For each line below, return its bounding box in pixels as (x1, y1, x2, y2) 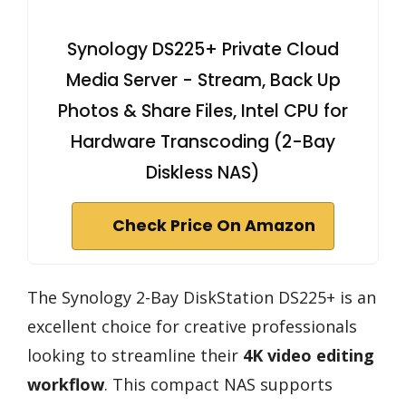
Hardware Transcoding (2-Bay (71, 129, 335, 154)
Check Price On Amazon (112, 214, 315, 237)
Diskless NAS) (146, 159, 260, 185)
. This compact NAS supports (104, 372, 333, 395)
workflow (27, 372, 104, 395)
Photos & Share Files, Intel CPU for (58, 98, 348, 123)
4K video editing (243, 343, 374, 366)
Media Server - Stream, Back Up (65, 67, 341, 92)
